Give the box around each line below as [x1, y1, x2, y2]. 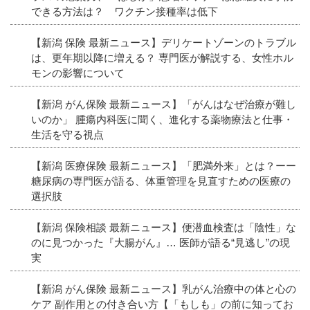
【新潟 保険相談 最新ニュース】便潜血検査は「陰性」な [31, 221, 296, 233]
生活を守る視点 [31, 128, 104, 140]
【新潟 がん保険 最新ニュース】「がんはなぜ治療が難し [31, 98, 296, 110]
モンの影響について [31, 66, 125, 79]
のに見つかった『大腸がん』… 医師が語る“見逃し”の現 [31, 236, 290, 248]
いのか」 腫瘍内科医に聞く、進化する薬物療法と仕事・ [31, 113, 293, 125]
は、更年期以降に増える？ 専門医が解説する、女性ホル [31, 51, 293, 64]
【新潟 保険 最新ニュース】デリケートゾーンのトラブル [31, 36, 296, 48]
